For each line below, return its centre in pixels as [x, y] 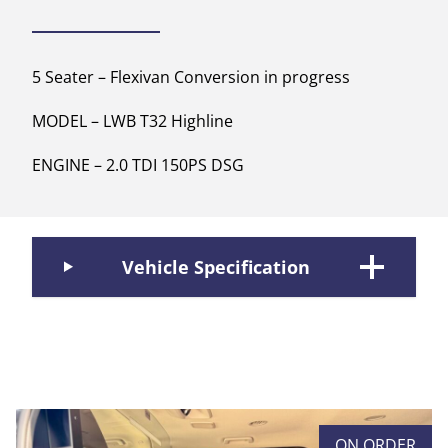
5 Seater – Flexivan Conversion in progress [191, 76]
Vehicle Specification [216, 266]
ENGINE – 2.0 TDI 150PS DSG [138, 164]
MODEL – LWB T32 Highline [132, 120]
